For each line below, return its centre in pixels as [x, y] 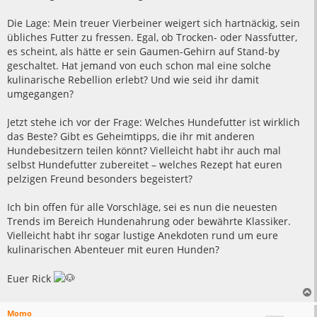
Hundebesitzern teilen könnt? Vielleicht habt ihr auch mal [144, 151]
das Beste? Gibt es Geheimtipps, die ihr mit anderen [131, 137]
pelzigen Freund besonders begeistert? [100, 179]
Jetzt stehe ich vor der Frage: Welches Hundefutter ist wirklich [154, 122]
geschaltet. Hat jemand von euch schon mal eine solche [139, 66]
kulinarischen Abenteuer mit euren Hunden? [113, 250]
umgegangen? [40, 94]
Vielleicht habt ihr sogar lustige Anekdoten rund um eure [143, 236]
